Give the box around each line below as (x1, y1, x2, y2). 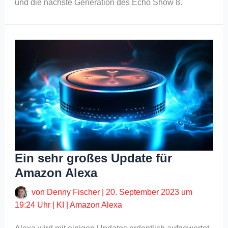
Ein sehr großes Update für (15, 151, 173, 165)
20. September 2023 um (106, 188, 193, 197)
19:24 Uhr (15, 201, 51, 210)
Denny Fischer (47, 188, 102, 197)
